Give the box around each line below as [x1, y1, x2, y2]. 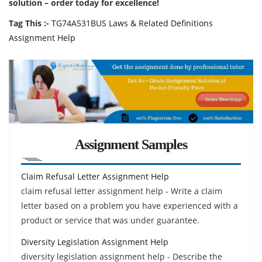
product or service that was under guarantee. [21, 214, 199, 226]
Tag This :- [9, 18, 49, 29]
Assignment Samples [75, 136, 187, 152]
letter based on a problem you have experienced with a [21, 199, 238, 211]
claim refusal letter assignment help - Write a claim [21, 185, 222, 196]
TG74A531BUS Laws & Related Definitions [51, 18, 213, 29]
